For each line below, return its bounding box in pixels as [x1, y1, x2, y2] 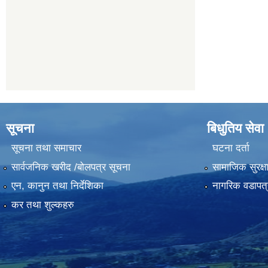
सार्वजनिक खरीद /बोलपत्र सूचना [11, 161, 130, 173]
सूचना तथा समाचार [11, 142, 81, 154]
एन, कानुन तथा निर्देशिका [11, 180, 103, 192]
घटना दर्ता [212, 142, 249, 154]
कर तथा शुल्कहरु [11, 199, 74, 211]
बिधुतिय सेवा [207, 121, 264, 136]
